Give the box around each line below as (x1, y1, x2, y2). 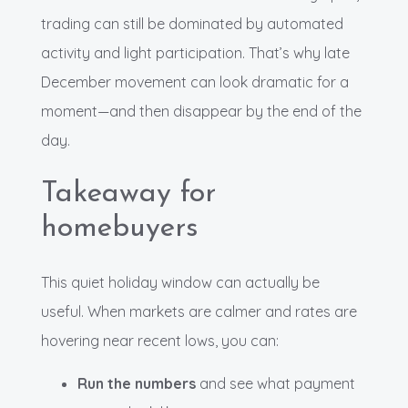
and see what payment (196, 374, 355, 393)
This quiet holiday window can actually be (41, 273, 320, 292)
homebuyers (41, 214, 199, 244)
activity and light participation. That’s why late (41, 44, 350, 63)
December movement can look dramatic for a (41, 73, 349, 92)
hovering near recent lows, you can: (41, 331, 279, 351)
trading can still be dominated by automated (41, 15, 343, 34)
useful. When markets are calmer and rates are (41, 302, 357, 321)
